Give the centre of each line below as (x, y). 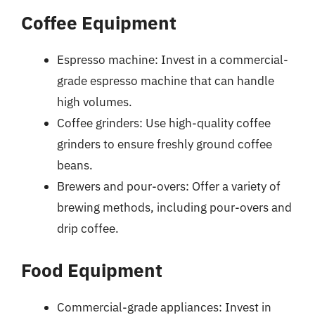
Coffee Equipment (99, 22)
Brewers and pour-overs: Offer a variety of (169, 186)
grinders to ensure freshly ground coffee (165, 144)
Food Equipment (92, 270)
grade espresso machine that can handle (166, 81)
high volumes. (95, 102)
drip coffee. (88, 229)
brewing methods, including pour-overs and (174, 207)
